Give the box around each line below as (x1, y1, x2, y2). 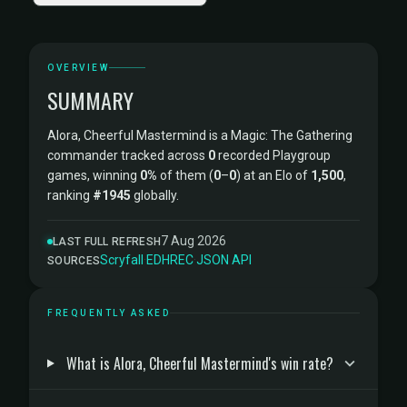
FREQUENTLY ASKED (47, 308, 170, 318)
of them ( (157, 168, 213, 183)
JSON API (196, 253, 253, 267)
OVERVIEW (47, 63, 109, 73)
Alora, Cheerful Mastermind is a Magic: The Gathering (47, 128, 352, 143)
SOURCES (47, 253, 101, 267)
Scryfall (100, 253, 144, 267)
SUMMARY (47, 84, 134, 116)
